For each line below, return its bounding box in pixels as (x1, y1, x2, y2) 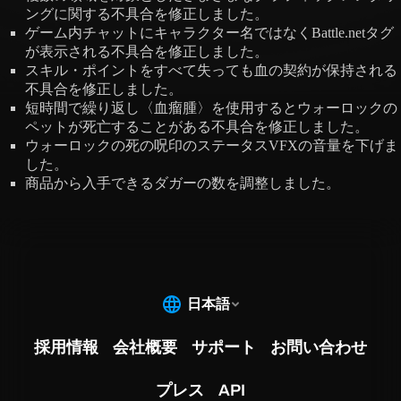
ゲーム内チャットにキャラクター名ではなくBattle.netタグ (25, 25, 394, 41)
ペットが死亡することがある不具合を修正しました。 (25, 119, 369, 135)
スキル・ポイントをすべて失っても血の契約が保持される (25, 63, 397, 79)
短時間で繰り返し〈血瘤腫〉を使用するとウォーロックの (25, 100, 397, 116)
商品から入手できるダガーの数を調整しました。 (25, 175, 340, 192)
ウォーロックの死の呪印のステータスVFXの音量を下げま (25, 138, 398, 154)
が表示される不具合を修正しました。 (25, 44, 269, 60)
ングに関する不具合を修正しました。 (25, 6, 269, 22)
